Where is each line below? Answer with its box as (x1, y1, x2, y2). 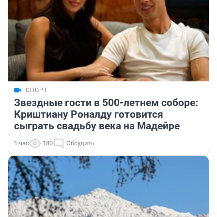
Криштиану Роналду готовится (14, 108, 163, 120)
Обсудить (66, 139, 94, 147)
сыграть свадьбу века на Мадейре (14, 120, 180, 132)
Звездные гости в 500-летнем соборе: (14, 96, 198, 108)
